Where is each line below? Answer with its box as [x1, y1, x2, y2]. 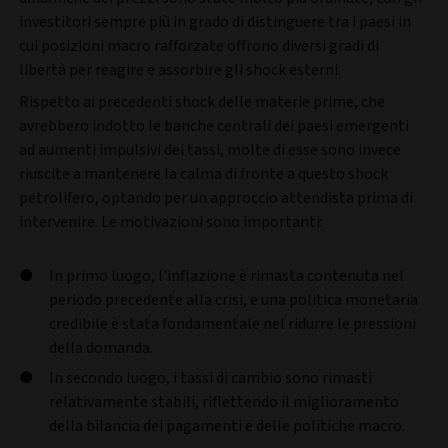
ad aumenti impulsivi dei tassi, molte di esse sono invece [19, 138, 401, 161]
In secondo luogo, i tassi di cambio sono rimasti [49, 366, 372, 389]
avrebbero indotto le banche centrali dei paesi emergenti [19, 114, 409, 137]
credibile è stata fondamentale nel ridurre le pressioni [49, 312, 416, 335]
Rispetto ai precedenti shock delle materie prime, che [19, 90, 385, 113]
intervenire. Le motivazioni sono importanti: [19, 210, 323, 233]
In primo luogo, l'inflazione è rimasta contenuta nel [49, 264, 404, 287]
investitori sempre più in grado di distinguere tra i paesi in [19, 10, 411, 33]
